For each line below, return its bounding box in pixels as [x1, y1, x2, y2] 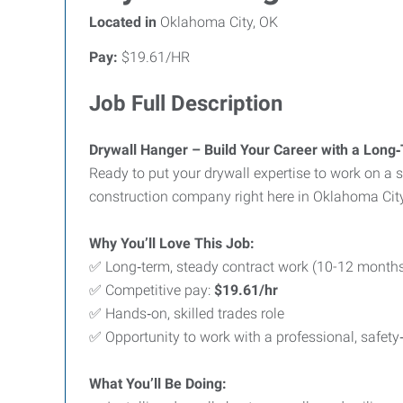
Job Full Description [89, 91, 282, 116]
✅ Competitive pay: [89, 282, 214, 299]
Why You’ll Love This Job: [89, 235, 255, 252]
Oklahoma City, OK [157, 13, 278, 31]
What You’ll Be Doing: [89, 375, 227, 392]
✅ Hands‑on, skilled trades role [89, 305, 284, 322]
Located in [89, 13, 157, 31]
